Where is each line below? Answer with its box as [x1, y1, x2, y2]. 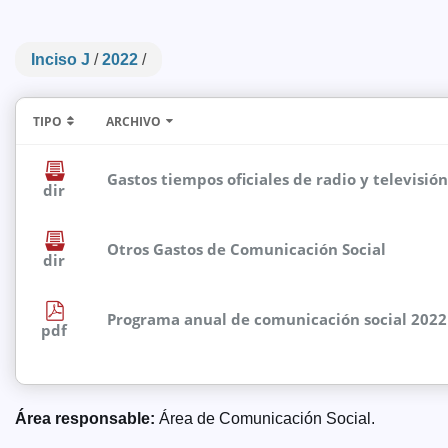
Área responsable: [15, 410, 155, 427]
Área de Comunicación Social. [155, 410, 375, 427]
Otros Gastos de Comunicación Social [107, 239, 386, 259]
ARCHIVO [106, 113, 161, 130]
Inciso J [31, 51, 90, 68]
